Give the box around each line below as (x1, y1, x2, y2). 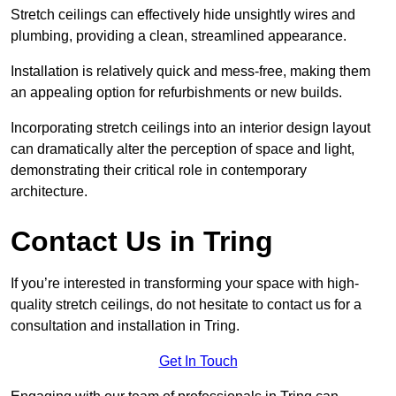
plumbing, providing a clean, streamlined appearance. (11, 28, 346, 44)
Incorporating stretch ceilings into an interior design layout (11, 120, 370, 136)
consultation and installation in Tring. (11, 318, 240, 334)
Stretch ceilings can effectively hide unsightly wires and (11, 7, 355, 23)
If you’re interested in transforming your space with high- (11, 276, 359, 292)
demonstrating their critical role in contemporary (11, 163, 307, 179)
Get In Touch (158, 354, 238, 369)
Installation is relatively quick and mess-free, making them (11, 64, 370, 80)
